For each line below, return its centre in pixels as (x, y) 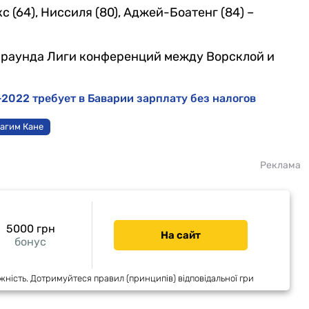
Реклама (280, 165)
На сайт (180, 235)
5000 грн (30, 228)
